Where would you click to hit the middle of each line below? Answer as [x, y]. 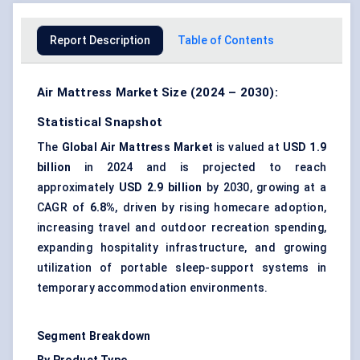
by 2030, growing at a [264, 188]
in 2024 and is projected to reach [198, 168]
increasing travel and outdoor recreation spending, [182, 228]
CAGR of [63, 208]
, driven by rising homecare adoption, [221, 208]
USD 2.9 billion [161, 188]
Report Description [100, 41]
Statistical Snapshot [100, 123]
